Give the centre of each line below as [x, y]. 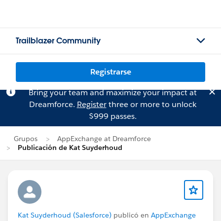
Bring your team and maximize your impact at [112, 92]
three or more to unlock [151, 104]
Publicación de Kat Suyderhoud [70, 147]
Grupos [26, 139]
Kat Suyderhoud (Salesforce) [65, 215]
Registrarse [110, 72]
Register [92, 104]
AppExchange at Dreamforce [104, 139]
